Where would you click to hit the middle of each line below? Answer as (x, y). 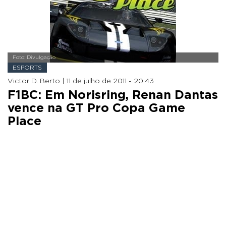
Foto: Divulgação (34, 58)
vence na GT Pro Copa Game (96, 108)
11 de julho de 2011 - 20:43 (110, 81)
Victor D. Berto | (37, 81)
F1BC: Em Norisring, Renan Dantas (113, 95)
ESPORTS (27, 68)
